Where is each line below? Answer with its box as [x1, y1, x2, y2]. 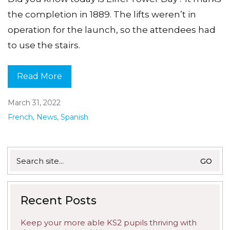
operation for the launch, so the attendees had [8, 24, 216, 35]
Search [10, 149, 37, 160]
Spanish [61, 112, 88, 122]
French [8, 112, 33, 122]
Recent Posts [21, 194, 97, 208]
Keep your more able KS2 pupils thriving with [21, 218, 197, 228]
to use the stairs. [8, 40, 80, 50]
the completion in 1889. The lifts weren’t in [8, 9, 196, 20]
